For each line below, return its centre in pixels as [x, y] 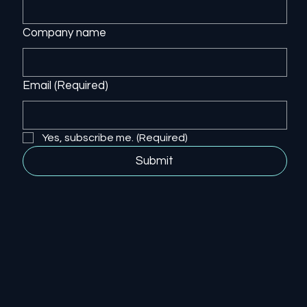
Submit [155, 161]
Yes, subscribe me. [87, 138]
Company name [64, 33]
